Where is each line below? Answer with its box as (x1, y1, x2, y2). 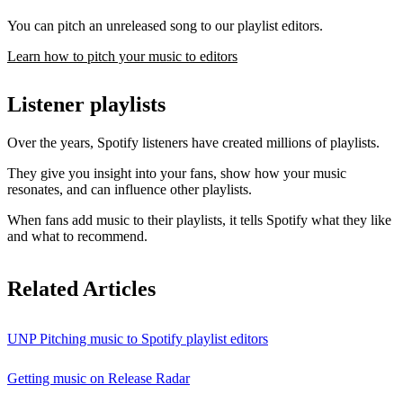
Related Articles (7, 277, 156, 301)
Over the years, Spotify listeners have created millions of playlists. (7, 135, 380, 151)
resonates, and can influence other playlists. (7, 182, 252, 198)
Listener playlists (7, 93, 166, 117)
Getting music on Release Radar (7, 371, 190, 387)
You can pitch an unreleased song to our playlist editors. (7, 17, 323, 33)
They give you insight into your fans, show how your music (7, 166, 346, 182)
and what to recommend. (7, 228, 148, 245)
